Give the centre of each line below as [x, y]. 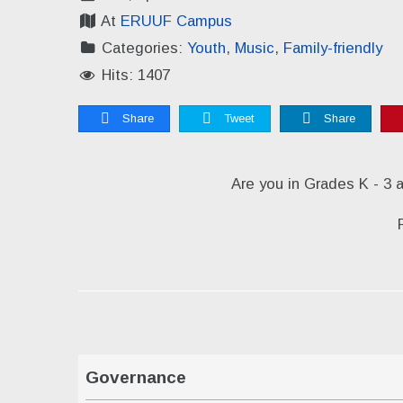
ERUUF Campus [177, 21]
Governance [136, 377]
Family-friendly [333, 48]
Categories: [143, 48]
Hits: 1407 [134, 75]
